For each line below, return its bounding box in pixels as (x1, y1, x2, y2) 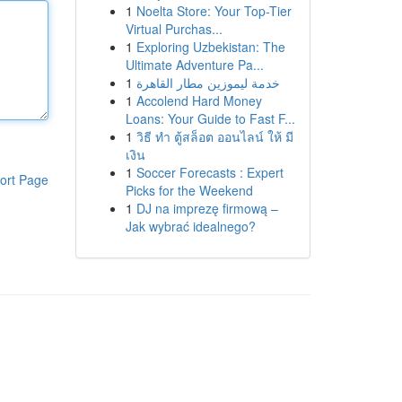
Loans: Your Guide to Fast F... (125, 109, 295, 127)
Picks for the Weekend (125, 181, 253, 199)
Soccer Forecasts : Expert (135, 163, 284, 181)
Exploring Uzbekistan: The (135, 38, 285, 56)
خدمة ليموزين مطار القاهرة (135, 74, 280, 92)
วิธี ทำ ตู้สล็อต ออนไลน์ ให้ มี (135, 127, 293, 145)
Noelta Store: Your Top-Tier (135, 2, 292, 20)
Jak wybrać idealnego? (125, 217, 256, 235)
